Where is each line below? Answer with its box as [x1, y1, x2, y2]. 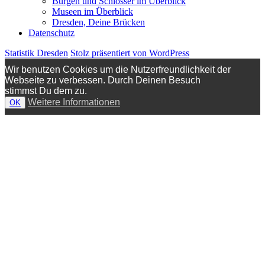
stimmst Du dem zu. [5, 85, 87, 96]
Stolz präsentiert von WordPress [70, 47, 189, 58]
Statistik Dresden [5, 47, 68, 58]
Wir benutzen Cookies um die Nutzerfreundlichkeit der [5, 64, 231, 75]
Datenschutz [28, 27, 75, 38]
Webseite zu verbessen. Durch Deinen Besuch [5, 75, 201, 85]
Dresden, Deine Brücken [52, 17, 145, 27]
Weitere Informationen [28, 96, 120, 107]
